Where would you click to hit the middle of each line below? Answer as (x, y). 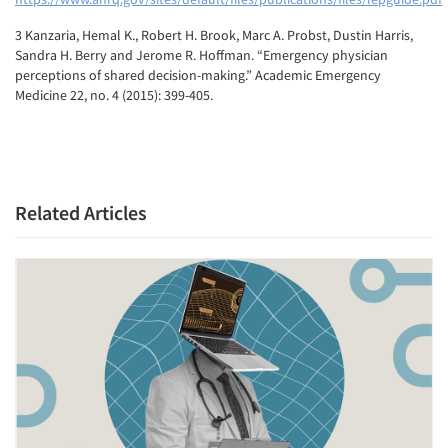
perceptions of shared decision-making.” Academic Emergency (198, 75)
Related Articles (81, 213)
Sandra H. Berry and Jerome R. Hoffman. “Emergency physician (201, 55)
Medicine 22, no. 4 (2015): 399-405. (114, 95)
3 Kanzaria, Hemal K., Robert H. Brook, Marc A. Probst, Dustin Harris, (214, 35)
